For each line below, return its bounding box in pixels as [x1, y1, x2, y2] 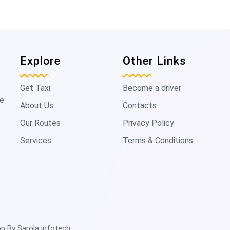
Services [20, 136, 51, 145]
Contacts [123, 101, 157, 110]
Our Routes [20, 118, 61, 128]
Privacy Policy [123, 118, 174, 128]
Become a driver [123, 83, 181, 93]
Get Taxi [20, 83, 50, 93]
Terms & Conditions [123, 136, 193, 145]
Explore [20, 54, 61, 67]
